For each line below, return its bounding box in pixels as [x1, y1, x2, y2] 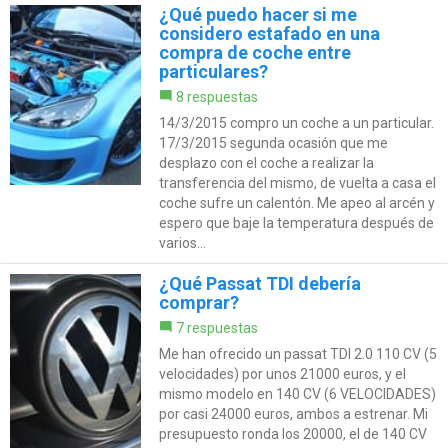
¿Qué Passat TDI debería [158, 272, 361, 294]
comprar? [158, 291, 239, 313]
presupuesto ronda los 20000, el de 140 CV [158, 425, 427, 442]
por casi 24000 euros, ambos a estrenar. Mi [158, 405, 428, 422]
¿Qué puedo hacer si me [158, 3, 357, 25]
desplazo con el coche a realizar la [158, 154, 374, 171]
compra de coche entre [158, 41, 351, 63]
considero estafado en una [158, 22, 380, 44]
